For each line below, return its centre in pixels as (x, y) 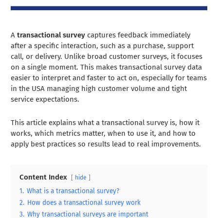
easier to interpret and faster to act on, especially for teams (109, 78)
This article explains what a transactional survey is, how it (105, 122)
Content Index (44, 177)
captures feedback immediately (138, 35)
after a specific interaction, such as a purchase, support (102, 45)
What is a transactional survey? (73, 191)
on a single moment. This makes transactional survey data (107, 67)
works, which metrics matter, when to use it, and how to (103, 133)
